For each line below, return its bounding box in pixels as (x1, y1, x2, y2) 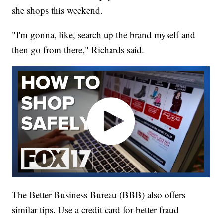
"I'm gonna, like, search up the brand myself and (12, 28, 196, 41)
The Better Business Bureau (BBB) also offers (12, 188, 186, 201)
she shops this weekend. (12, 4, 103, 17)
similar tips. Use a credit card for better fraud (12, 203, 179, 216)
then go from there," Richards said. (12, 43, 145, 56)
